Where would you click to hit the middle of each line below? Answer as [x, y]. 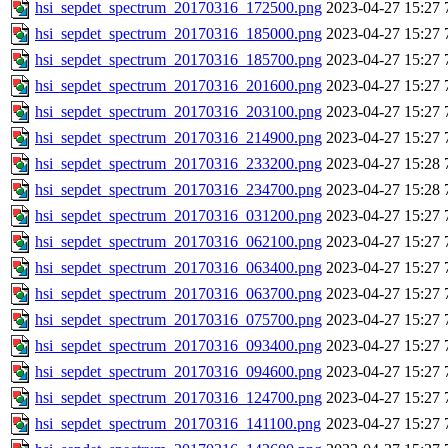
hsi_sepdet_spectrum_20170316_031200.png [178, 216]
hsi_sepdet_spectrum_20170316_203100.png [178, 112]
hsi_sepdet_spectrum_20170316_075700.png [178, 320]
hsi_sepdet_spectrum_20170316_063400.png [178, 268]
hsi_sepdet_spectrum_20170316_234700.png [178, 190]
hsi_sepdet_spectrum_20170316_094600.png [178, 372]
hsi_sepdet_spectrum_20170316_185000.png [178, 34]
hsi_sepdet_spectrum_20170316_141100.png [178, 424]
